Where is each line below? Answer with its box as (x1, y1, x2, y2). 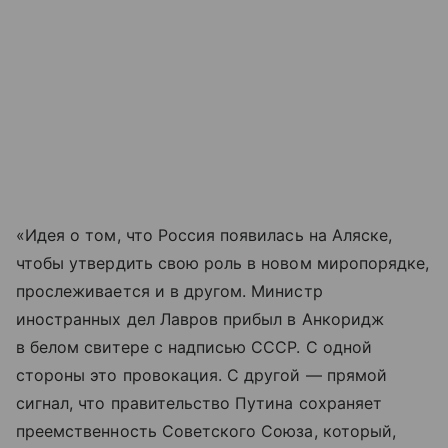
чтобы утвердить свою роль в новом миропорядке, (16, 253, 430, 274)
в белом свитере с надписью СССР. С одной (16, 337, 372, 358)
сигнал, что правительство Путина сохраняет (16, 393, 383, 414)
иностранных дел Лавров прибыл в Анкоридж (16, 309, 384, 330)
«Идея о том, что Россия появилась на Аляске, (16, 225, 393, 246)
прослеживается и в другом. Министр (16, 281, 323, 302)
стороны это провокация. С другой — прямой (16, 365, 387, 386)
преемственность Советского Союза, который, (16, 421, 397, 442)
